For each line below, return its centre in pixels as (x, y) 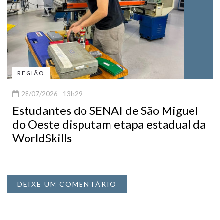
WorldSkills (42, 137)
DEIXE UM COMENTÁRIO (67, 184)
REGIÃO (31, 73)
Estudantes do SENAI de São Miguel (105, 110)
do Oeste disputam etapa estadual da (109, 124)
